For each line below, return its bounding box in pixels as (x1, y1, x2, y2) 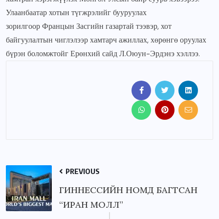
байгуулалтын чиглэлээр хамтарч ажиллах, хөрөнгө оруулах (6, 35, 206, 45)
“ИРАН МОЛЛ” (59, 199, 123, 211)
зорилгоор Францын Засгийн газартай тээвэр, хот (6, 21, 172, 32)
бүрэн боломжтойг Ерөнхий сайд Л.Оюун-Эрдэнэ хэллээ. (6, 48, 200, 59)
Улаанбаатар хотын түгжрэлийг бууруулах (6, 7, 147, 18)
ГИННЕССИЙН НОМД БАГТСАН (59, 184, 197, 196)
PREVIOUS (64, 167, 100, 176)
